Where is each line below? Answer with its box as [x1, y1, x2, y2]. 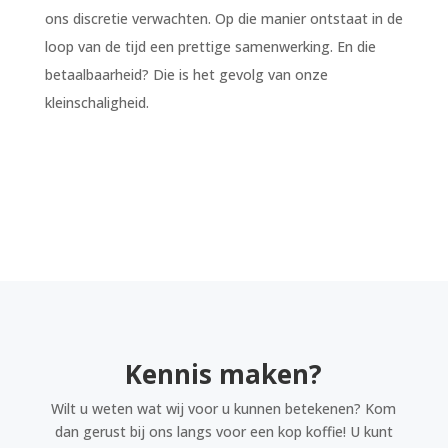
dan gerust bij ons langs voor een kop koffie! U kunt [54, 421, 393, 441]
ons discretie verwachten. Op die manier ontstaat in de [44, 8, 403, 28]
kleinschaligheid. [44, 92, 149, 112]
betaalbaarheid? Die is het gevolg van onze [44, 64, 328, 84]
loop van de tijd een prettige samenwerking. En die [44, 36, 376, 56]
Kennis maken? [125, 355, 323, 392]
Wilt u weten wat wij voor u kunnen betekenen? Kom [51, 398, 397, 418]
